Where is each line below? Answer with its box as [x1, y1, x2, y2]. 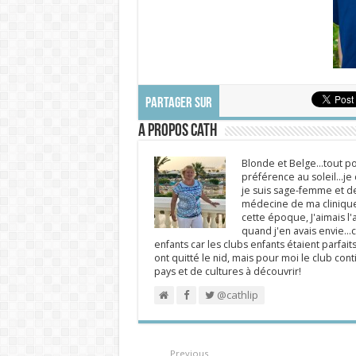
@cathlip [214, 288, 258, 302]
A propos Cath [137, 122, 217, 141]
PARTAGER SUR [145, 96, 212, 111]
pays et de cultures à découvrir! [153, 265, 301, 278]
